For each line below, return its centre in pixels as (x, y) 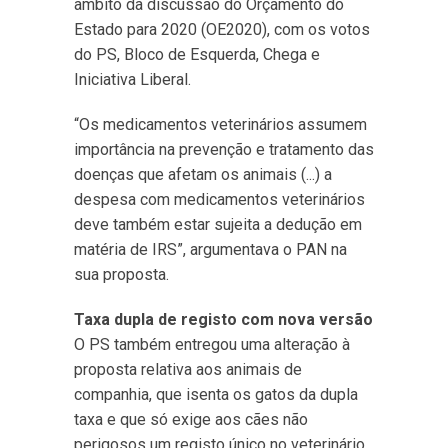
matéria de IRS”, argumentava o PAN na (210, 249)
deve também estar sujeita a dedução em (218, 224)
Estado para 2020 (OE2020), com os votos (222, 29)
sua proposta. (121, 274)
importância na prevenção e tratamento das (224, 149)
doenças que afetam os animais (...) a (203, 174)
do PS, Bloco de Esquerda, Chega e (197, 54)
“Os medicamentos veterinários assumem (220, 124)
